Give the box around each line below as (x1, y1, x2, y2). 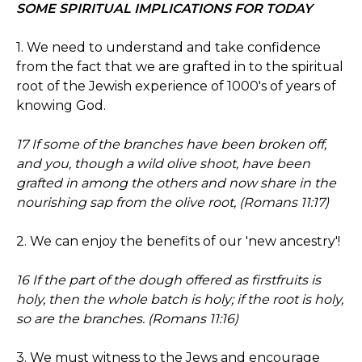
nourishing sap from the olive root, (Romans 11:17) (16, 195, 329, 210)
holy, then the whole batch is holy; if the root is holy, (16, 292, 343, 307)
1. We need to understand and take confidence (16, 40, 321, 55)
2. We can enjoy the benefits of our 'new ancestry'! (16, 234, 340, 249)
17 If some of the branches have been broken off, (16, 137, 326, 152)
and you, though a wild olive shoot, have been (16, 156, 310, 171)
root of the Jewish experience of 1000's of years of (16, 78, 336, 94)
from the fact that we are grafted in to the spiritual (16, 59, 343, 74)
